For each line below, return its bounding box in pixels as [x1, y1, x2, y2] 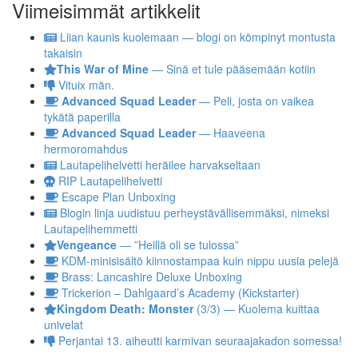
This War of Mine [56, 61, 149, 78]
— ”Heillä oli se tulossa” [116, 237, 239, 253]
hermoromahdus [44, 141, 128, 157]
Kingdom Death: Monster [56, 300, 193, 317]
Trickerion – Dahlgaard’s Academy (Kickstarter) [58, 284, 300, 301]
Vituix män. [55, 77, 114, 93]
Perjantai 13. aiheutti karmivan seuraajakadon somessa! [55, 332, 342, 349]
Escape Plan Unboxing [58, 189, 176, 205]
